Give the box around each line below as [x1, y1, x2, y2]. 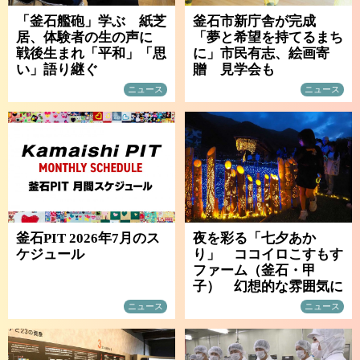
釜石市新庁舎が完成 [193, 13, 329, 29]
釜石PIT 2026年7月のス [16, 231, 160, 247]
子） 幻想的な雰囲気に [193, 279, 343, 295]
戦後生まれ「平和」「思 [16, 45, 166, 61]
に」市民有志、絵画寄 [193, 45, 329, 61]
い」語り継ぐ [16, 61, 98, 77]
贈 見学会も [193, 61, 275, 77]
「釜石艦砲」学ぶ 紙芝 [16, 13, 166, 29]
